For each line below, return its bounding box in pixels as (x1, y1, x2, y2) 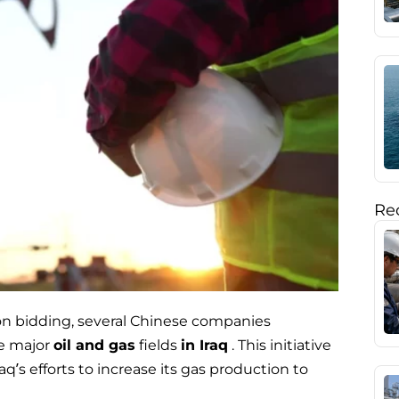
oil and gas (53, 337, 135, 354)
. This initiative (228, 337, 331, 354)
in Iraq (181, 337, 228, 354)
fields (135, 337, 181, 354)
